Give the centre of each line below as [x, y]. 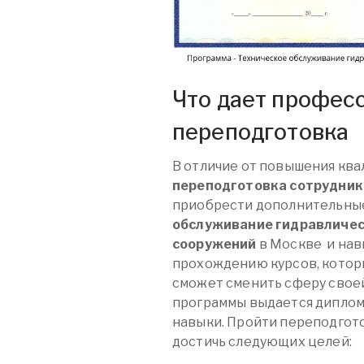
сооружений [214, 245]
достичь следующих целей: [262, 342]
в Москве [289, 245]
